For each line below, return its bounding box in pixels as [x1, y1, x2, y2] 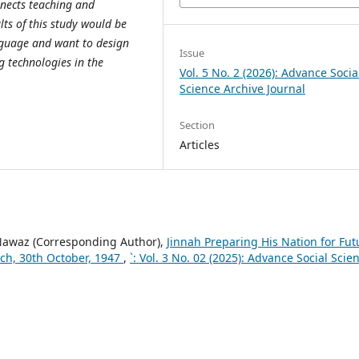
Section [179, 117, 216, 132]
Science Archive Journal [179, 80, 306, 96]
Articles [179, 136, 220, 152]
